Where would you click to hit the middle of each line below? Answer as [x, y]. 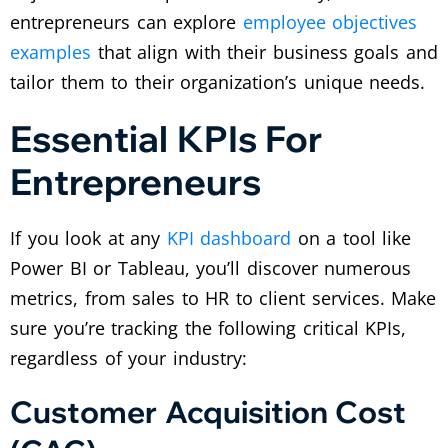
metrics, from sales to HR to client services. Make [223, 298]
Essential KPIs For [166, 139]
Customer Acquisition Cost [208, 412]
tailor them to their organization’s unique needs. [218, 82]
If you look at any [88, 238]
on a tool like [351, 238]
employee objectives [330, 22]
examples [50, 52]
